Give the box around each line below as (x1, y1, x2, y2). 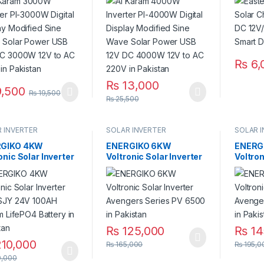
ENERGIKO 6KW (106, 141, 171, 151)
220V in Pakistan (106, 31, 177, 42)
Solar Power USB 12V (106, 10, 192, 21)
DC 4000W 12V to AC (106, 21, 193, 31)
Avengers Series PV (106, 162, 189, 173)
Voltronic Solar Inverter (106, 151, 203, 162)
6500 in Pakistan (106, 173, 177, 183)
